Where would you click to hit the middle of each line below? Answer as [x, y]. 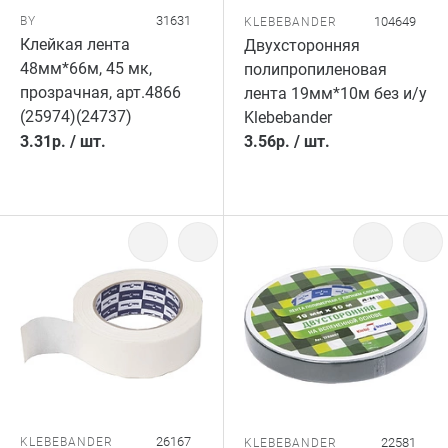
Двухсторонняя [302, 45]
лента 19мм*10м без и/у [335, 93]
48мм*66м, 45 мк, [86, 68]
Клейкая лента [75, 44]
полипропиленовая [315, 69]
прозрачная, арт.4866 [100, 92]
